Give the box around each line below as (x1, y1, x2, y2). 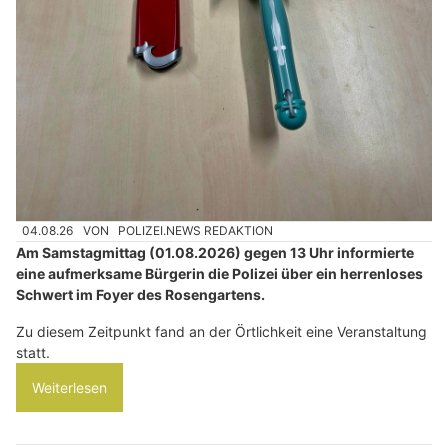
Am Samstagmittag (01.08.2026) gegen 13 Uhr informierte (16, 243, 414, 261)
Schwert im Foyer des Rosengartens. (16, 285, 265, 303)
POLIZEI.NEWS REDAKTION (118, 223, 274, 239)
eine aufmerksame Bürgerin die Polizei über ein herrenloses (16, 264, 423, 282)
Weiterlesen (32, 378, 107, 396)
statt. (16, 343, 50, 361)
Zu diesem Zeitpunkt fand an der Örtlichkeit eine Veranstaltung (16, 322, 427, 340)
